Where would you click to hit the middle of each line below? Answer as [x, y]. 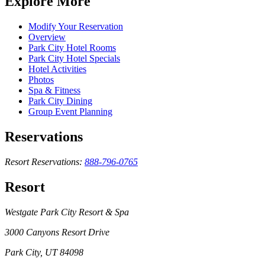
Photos [41, 80]
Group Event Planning [70, 112]
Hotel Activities [57, 69]
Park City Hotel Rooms [72, 48]
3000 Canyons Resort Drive [57, 232]
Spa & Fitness [54, 91]
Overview [47, 37]
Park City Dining [60, 101]
